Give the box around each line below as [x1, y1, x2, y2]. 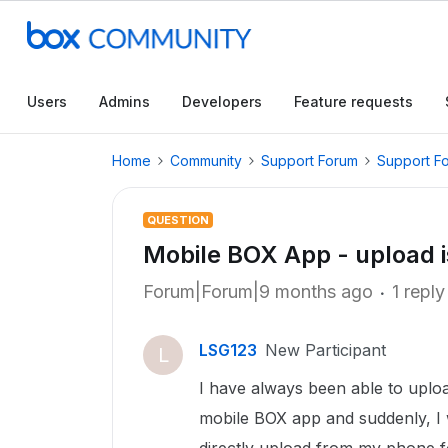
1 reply [392, 281, 445, 302]
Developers [182, 93, 262, 110]
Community [170, 152, 242, 169]
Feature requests [294, 93, 413, 110]
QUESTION [147, 213, 209, 227]
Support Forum [261, 152, 358, 169]
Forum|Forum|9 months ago [143, 281, 373, 302]
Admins [99, 93, 150, 110]
